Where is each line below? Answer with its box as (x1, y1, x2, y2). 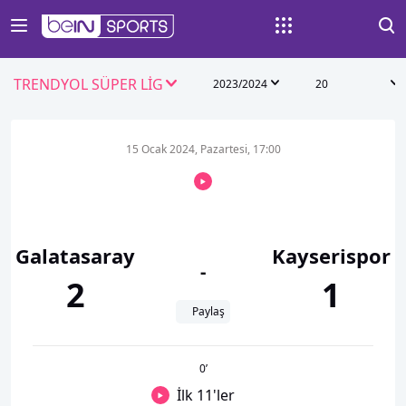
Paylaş (192, 304, 225, 319)
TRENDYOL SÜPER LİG (14, 74, 163, 94)
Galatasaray (15, 242, 135, 269)
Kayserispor (271, 242, 391, 269)
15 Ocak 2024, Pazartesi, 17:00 (125, 141, 281, 157)
